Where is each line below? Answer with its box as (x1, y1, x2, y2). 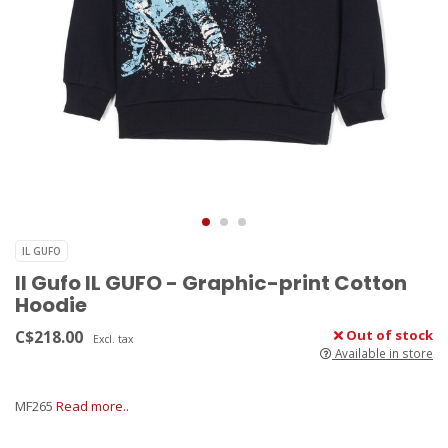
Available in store (332, 345, 433, 362)
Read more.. (56, 397, 129, 416)
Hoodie (15, 291, 87, 320)
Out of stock (343, 326, 433, 345)
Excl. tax (93, 332, 133, 347)
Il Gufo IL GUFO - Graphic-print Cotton (15, 269, 407, 298)
